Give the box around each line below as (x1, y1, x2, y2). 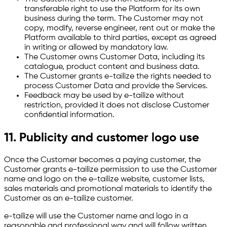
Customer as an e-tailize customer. (4, 194, 133, 203)
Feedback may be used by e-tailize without (24, 91, 184, 100)
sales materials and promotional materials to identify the (4, 184, 212, 193)
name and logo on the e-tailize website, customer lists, (4, 175, 205, 183)
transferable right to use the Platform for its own (24, 5, 200, 13)
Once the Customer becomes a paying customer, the (4, 156, 201, 164)
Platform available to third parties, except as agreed (24, 33, 216, 42)
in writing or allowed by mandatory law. (24, 43, 168, 52)
